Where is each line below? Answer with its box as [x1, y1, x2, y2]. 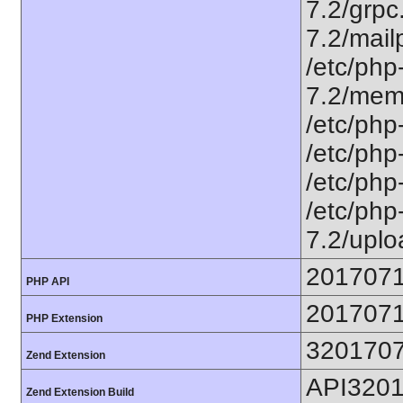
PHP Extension [26, 312, 103, 325]
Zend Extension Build [26, 386, 134, 399]
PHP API [26, 275, 69, 288]
